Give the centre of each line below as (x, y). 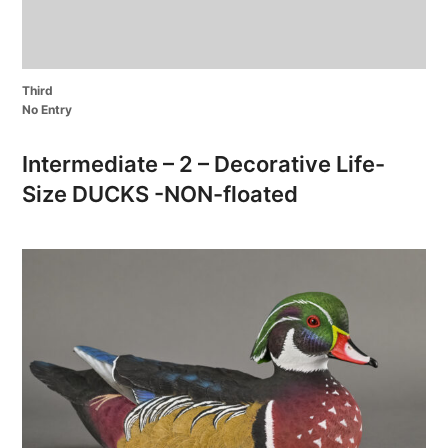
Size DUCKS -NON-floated (160, 193)
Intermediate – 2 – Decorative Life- (204, 163)
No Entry (47, 109)
